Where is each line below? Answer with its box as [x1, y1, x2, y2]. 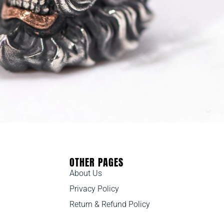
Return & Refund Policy [69, 199, 150, 209]
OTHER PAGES [69, 154, 123, 170]
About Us [69, 168, 102, 178]
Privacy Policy [69, 184, 119, 193]
